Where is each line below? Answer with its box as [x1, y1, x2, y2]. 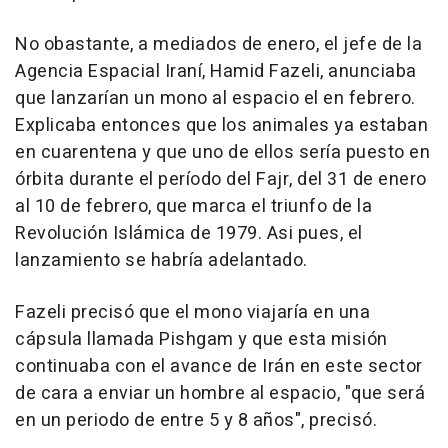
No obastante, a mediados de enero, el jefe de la [15, 31, 422, 59]
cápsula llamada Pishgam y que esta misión [15, 326, 388, 354]
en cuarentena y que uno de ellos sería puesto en [15, 139, 430, 167]
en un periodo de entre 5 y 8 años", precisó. [15, 407, 377, 435]
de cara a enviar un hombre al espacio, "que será [15, 380, 425, 408]
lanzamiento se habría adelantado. [15, 247, 308, 275]
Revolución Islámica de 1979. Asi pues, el [15, 220, 363, 248]
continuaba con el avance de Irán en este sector [15, 353, 423, 381]
